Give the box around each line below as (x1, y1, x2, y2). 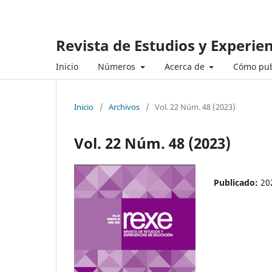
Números (98, 60, 138, 72)
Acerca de (164, 60, 207, 72)
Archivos (109, 101, 140, 112)
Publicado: (214, 176, 260, 188)
